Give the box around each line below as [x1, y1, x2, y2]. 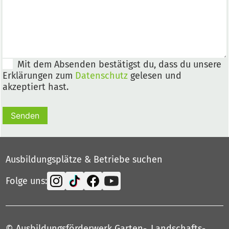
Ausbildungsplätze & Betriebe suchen [6, 154, 163, 165]
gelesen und [128, 70, 181, 81]
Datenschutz [75, 70, 128, 81]
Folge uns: [6, 175, 47, 187]
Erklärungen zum [3, 70, 75, 81]
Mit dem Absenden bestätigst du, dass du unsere [17, 59, 221, 70]
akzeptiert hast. [3, 81, 68, 93]
